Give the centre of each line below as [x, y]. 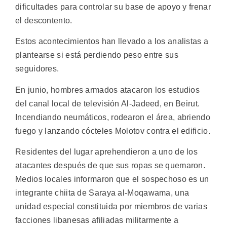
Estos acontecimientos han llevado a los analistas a [112, 42]
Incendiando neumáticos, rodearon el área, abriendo [113, 117]
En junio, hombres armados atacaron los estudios [108, 90]
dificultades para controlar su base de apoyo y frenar [113, 7]
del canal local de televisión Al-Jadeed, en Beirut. [108, 103]
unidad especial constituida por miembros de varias [111, 207]
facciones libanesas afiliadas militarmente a [97, 220]
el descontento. [44, 21]
